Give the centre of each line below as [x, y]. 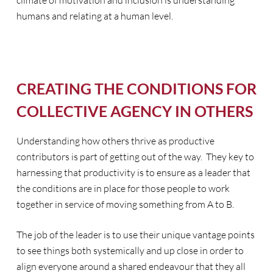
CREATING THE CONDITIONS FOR [136, 88]
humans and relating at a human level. [94, 16]
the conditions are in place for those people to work [123, 188]
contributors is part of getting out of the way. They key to [135, 157]
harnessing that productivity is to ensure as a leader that [133, 172]
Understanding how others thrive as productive [115, 141]
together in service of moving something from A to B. [125, 204]
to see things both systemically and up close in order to [130, 250]
